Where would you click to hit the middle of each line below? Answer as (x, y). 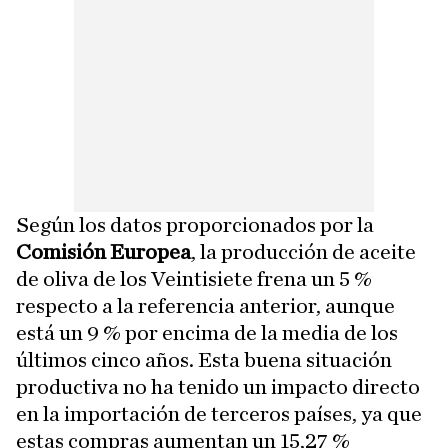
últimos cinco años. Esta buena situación (204, 360)
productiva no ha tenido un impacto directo (218, 387)
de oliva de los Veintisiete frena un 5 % (194, 279)
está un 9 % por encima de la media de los (207, 333)
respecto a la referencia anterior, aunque (205, 306)
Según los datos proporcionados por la (195, 225)
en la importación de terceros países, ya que (219, 414)
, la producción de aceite (303, 252)
